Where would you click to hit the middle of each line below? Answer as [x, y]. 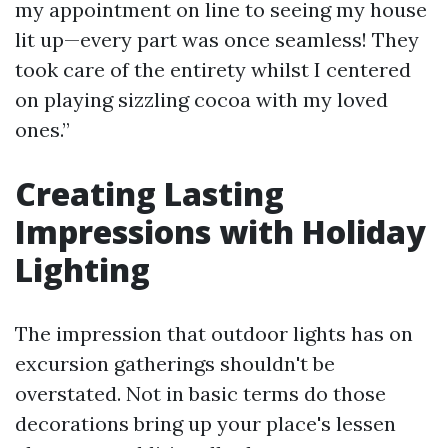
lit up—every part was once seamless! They [217, 40]
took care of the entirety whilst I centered [213, 70]
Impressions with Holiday [220, 232]
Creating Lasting [149, 194]
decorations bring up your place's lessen [205, 424]
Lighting [82, 270]
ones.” [42, 130]
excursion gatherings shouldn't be [175, 364]
